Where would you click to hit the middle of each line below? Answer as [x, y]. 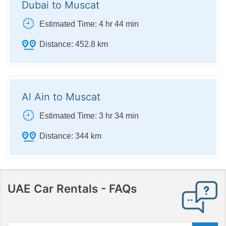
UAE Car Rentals [54, 188]
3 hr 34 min [118, 116]
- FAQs [119, 188]
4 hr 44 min [118, 24]
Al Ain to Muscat [61, 97]
